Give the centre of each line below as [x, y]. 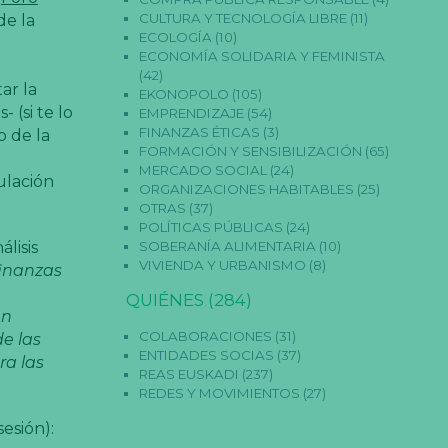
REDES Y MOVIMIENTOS [220, 392]
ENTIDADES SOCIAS [207, 354]
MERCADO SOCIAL [203, 169]
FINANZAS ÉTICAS [200, 131]
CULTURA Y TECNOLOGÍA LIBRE [243, 17]
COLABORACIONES [206, 335]
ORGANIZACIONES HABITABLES [247, 188]
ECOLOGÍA [176, 36]
